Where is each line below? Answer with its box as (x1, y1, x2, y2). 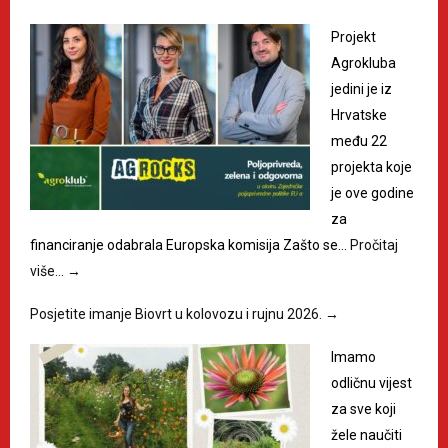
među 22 (331, 132, 387, 149)
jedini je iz (331, 80, 392, 97)
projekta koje (331, 158, 412, 175)
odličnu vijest (331, 374, 412, 391)
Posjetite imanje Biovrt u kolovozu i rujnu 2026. (30, 305, 325, 322)
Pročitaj (350, 236, 398, 253)
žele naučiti (331, 426, 402, 443)
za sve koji (331, 400, 396, 417)
